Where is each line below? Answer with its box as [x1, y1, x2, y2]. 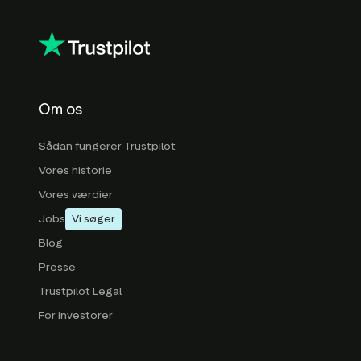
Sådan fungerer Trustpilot [39, 139, 176, 153]
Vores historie [39, 163, 112, 177]
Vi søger [72, 212, 115, 226]
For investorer [39, 308, 113, 322]
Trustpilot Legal [39, 284, 122, 298]
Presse [39, 259, 76, 274]
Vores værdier [39, 187, 113, 201]
